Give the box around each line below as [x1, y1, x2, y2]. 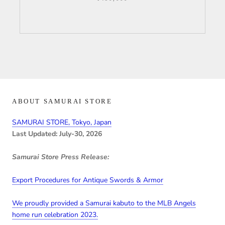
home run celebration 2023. [12, 210, 98, 220]
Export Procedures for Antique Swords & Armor [12, 175, 163, 185]
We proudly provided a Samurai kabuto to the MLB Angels [12, 198, 196, 208]
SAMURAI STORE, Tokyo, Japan [12, 118, 111, 128]
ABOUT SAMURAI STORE [12, 97, 113, 105]
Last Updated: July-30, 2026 [12, 129, 102, 139]
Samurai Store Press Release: [12, 152, 109, 162]
